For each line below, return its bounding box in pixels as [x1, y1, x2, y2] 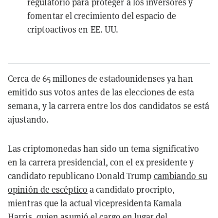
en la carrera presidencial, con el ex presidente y [8, 156, 194, 168]
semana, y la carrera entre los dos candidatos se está [8, 99, 210, 111]
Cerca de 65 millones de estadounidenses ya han [8, 72, 193, 84]
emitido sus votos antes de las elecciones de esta [8, 86, 194, 98]
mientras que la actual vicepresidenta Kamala [8, 197, 182, 209]
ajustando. [8, 113, 49, 125]
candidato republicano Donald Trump [8, 169, 154, 182]
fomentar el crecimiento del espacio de [27, 9, 176, 21]
